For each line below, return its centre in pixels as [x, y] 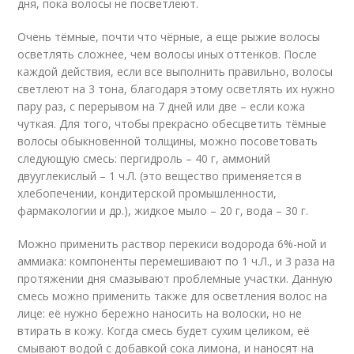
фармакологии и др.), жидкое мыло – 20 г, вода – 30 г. [163, 211]
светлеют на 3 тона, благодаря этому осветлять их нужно [177, 89]
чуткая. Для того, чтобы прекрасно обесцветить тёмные [172, 124]
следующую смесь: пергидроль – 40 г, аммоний [144, 158]
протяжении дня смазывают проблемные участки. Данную [175, 279]
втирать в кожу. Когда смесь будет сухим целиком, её [164, 331]
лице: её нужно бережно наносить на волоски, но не [160, 313]
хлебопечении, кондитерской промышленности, [147, 193]
